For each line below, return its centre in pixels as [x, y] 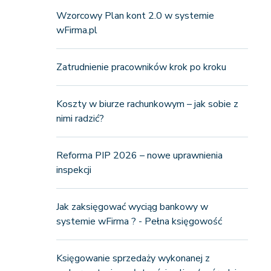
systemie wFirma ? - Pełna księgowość [139, 221]
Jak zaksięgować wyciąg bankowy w [132, 207]
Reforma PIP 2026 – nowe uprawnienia [139, 155]
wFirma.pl [77, 30]
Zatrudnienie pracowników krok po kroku [141, 67]
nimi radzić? [80, 119]
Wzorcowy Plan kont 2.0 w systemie [135, 16]
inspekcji [73, 170]
